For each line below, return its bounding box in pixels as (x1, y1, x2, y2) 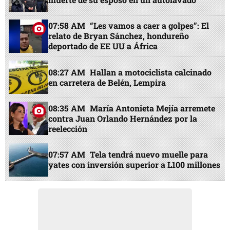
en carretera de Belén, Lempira (48, 76, 166, 88)
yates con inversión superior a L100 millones (48, 159, 221, 170)
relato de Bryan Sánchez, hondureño (48, 30, 189, 42)
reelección (48, 123, 88, 134)
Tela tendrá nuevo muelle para (90, 149, 208, 160)
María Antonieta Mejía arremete (90, 102, 216, 113)
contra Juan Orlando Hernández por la (48, 112, 198, 124)
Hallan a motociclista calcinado (90, 66, 212, 78)
